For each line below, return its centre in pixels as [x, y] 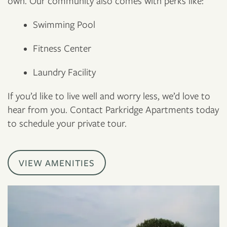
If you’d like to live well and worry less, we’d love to [109, 96]
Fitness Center [62, 48]
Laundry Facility [64, 72]
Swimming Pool [64, 24]
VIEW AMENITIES [57, 163]
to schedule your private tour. [67, 123]
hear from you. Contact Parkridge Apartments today [113, 109]
